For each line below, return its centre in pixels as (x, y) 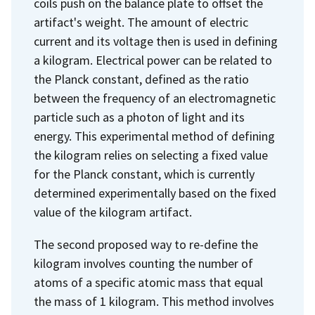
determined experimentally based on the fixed (155, 193)
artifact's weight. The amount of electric (141, 22)
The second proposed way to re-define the (146, 244)
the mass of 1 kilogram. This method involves (154, 301)
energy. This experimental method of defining (154, 136)
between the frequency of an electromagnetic (155, 98)
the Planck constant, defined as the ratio (141, 79)
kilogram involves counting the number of (143, 263)
